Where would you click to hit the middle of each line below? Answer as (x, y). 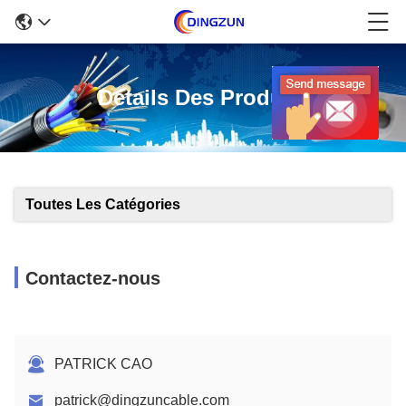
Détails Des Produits (203, 97)
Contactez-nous (93, 278)
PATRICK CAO (103, 364)
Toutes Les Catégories (103, 204)
